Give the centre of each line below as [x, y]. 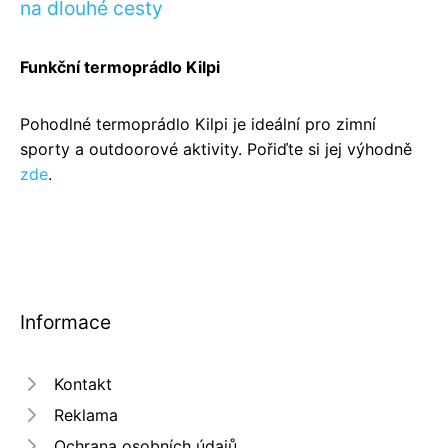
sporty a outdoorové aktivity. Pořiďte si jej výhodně [216, 148]
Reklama [86, 414]
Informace [65, 321]
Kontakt [83, 383]
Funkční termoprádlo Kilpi [120, 66]
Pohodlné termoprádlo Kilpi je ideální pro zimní [198, 123]
